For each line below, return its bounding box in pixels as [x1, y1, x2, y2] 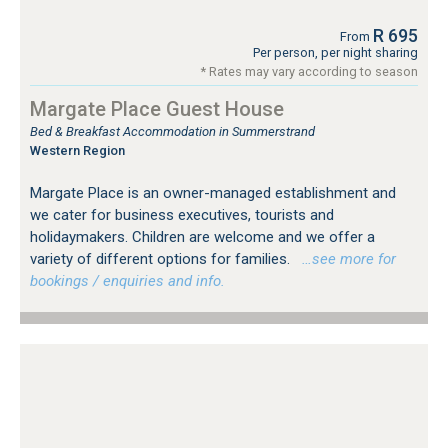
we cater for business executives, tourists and [30, 205, 334, 224]
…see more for [294, 249, 396, 268]
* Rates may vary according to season [201, 63, 418, 79]
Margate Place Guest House [30, 96, 284, 121]
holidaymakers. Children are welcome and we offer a [30, 227, 375, 246]
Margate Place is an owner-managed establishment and [30, 183, 396, 202]
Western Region [30, 142, 125, 158]
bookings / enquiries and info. [30, 271, 225, 290]
